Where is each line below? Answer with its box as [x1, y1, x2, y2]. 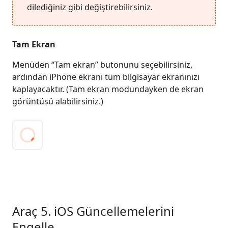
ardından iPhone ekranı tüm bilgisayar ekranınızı [12, 71, 199, 82]
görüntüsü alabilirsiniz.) [12, 96, 103, 107]
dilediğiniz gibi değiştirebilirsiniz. [27, 2, 153, 13]
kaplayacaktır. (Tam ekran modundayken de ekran [12, 83, 204, 95]
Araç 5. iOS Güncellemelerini [12, 203, 174, 219]
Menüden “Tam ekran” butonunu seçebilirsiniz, [12, 59, 192, 70]
